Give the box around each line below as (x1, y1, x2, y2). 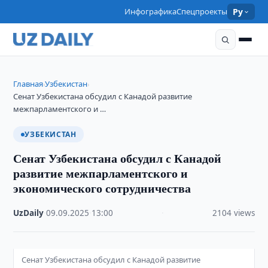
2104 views (212, 208, 255, 218)
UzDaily (13, 208, 44, 218)
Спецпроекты (176, 6, 228, 17)
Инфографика (124, 6, 177, 17)
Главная (13, 78, 44, 89)
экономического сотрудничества (13, 179, 191, 197)
